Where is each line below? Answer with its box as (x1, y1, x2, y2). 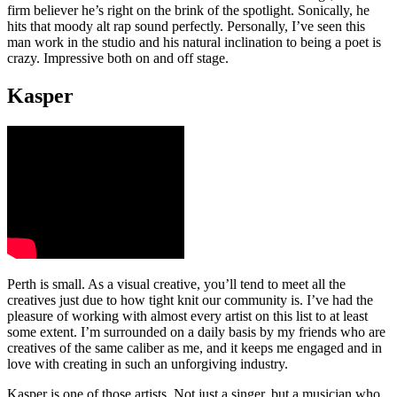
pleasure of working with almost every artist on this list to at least (7, 307, 368, 323)
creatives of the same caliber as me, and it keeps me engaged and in (7, 339, 382, 355)
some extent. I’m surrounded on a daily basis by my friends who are (7, 323, 385, 339)
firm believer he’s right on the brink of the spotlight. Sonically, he (7, 3, 370, 19)
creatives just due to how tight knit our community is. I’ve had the (7, 292, 373, 307)
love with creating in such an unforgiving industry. (7, 355, 288, 371)
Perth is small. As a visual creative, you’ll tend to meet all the (7, 276, 346, 292)
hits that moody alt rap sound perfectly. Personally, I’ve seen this (7, 19, 365, 35)
